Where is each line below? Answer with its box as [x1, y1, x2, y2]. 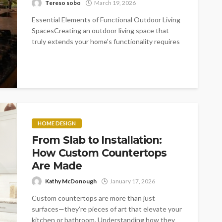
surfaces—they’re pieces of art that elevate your [32, 204, 182, 213]
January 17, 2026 [110, 177, 155, 185]
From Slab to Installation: [32, 133, 162, 146]
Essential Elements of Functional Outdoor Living [32, 15, 180, 24]
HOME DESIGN [38, 119, 76, 126]
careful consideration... [32, 48, 102, 56]
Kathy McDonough [45, 177, 97, 185]
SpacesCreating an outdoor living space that [32, 26, 169, 35]
